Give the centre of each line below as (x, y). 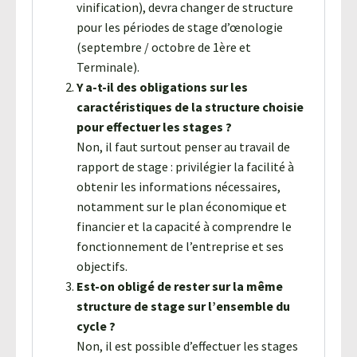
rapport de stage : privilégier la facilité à (185, 166)
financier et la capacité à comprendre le (184, 226)
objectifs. (102, 266)
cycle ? (96, 326)
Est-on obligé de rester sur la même (180, 286)
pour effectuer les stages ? (154, 126)
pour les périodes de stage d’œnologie (180, 27)
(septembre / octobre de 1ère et (164, 47)
